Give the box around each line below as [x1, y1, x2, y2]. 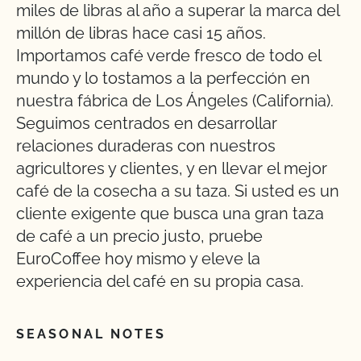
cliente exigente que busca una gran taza [16, 204, 324, 223]
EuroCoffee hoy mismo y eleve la [16, 249, 260, 268]
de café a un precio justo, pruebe [16, 226, 263, 246]
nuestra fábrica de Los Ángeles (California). [16, 91, 334, 110]
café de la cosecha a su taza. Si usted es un [16, 181, 339, 201]
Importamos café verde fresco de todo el [16, 46, 321, 65]
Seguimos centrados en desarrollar [16, 114, 277, 133]
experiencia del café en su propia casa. [16, 272, 304, 291]
